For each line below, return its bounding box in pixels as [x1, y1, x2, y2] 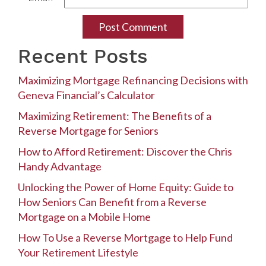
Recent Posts [18, 45, 148, 68]
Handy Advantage [18, 160, 102, 173]
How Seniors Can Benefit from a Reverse [18, 195, 207, 209]
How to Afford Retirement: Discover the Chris [18, 145, 232, 159]
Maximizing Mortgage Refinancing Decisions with [18, 74, 248, 87]
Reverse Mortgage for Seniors [18, 124, 159, 138]
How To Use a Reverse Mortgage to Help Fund [18, 231, 233, 245]
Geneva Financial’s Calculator [18, 88, 155, 102]
